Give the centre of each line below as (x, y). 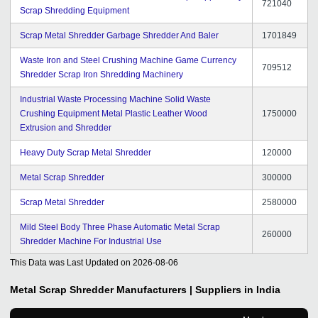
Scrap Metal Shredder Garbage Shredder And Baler (119, 35)
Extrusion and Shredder (66, 127)
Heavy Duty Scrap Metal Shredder (86, 152)
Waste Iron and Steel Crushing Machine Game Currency (128, 60)
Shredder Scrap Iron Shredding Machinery (102, 74)
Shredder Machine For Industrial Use (91, 241)
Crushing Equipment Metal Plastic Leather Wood (114, 113)
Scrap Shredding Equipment (75, 10)
